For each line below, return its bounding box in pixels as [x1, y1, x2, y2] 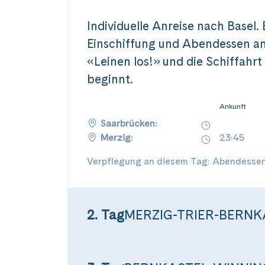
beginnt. [87, 72, 133, 86]
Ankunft [219, 102, 246, 111]
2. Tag [87, 207, 124, 222]
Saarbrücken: [101, 118, 157, 129]
